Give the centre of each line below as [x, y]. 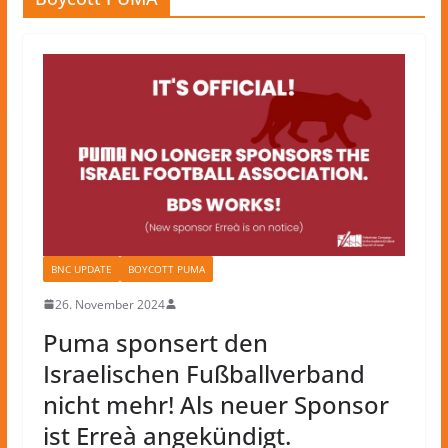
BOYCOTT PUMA [166, 268]
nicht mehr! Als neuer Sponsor [215, 404]
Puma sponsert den [155, 342]
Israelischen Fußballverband [203, 373]
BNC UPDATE [81, 268]
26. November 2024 [109, 304]
